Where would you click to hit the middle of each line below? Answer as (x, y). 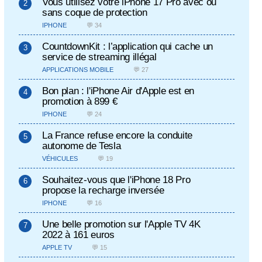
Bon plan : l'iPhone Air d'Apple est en (118, 91)
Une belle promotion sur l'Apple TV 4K (121, 224)
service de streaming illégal (99, 57)
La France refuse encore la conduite (117, 135)
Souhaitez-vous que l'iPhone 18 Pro (116, 180)
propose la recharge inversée (103, 190)
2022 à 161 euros (78, 235)
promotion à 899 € (80, 101)
